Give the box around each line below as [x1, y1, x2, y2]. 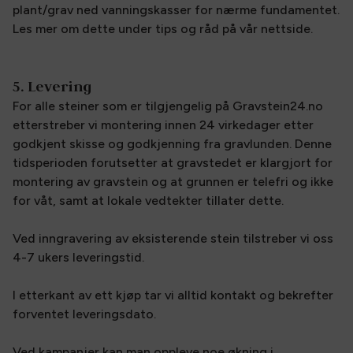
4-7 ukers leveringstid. [13, 250, 144, 265]
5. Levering [13, 77, 91, 95]
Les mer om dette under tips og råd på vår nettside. [13, 21, 313, 36]
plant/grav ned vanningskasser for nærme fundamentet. [13, 2, 340, 17]
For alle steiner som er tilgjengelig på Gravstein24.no [13, 98, 323, 113]
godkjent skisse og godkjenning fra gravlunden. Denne [13, 136, 332, 151]
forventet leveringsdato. [13, 307, 156, 321]
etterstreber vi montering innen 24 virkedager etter [13, 117, 314, 132]
